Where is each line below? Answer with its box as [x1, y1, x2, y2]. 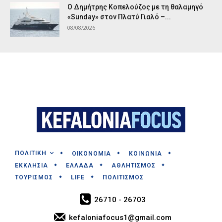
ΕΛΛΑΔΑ [66, 162, 94, 169]
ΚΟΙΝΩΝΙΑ [129, 150, 162, 157]
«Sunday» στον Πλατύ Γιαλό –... [67, 12, 171, 21]
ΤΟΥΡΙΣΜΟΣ [15, 173, 53, 181]
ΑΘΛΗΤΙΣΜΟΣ [111, 162, 156, 169]
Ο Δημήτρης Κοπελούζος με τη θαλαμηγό [67, 2, 203, 11]
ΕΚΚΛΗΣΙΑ [15, 162, 48, 169]
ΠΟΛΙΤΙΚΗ [15, 150, 47, 157]
